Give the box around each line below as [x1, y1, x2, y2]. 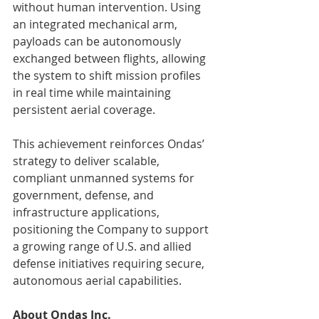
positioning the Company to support [13, 221, 211, 237]
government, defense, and [13, 187, 157, 203]
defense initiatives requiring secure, [13, 255, 207, 271]
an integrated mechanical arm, [13, 16, 180, 32]
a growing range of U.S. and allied [13, 238, 194, 254]
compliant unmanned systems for [13, 169, 197, 186]
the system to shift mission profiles [13, 67, 204, 83]
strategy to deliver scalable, [13, 152, 162, 169]
